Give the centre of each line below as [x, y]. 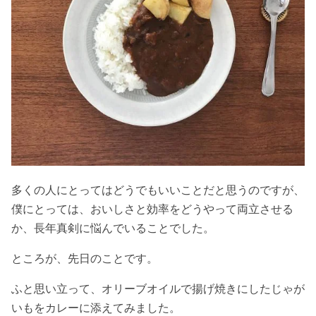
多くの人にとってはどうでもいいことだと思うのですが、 [158, 189]
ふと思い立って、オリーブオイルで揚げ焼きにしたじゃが [158, 288]
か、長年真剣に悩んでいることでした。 [113, 227]
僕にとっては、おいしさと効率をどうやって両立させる [152, 208]
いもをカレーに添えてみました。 [96, 307]
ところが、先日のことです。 [85, 258]
